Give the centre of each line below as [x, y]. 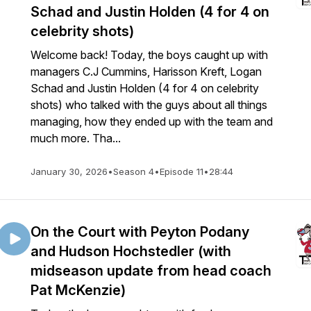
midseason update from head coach [151, 271]
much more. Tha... [76, 138]
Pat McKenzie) [78, 290]
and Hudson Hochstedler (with [131, 251]
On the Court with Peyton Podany [140, 232]
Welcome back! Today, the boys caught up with [149, 55]
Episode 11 [182, 171]
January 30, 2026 [69, 171]
